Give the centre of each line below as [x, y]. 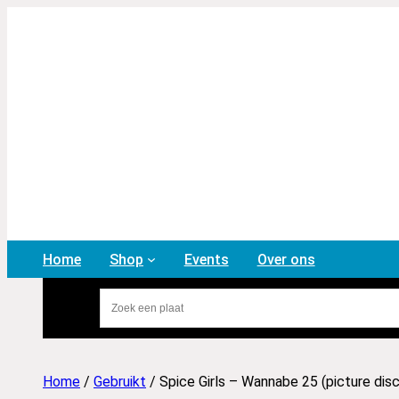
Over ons [286, 259]
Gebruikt [120, 382]
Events [206, 259]
